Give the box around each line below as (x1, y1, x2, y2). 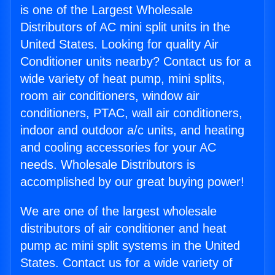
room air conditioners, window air (20, 89, 199, 103)
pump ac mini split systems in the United (20, 239, 240, 253)
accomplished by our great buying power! (20, 175, 244, 189)
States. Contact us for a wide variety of (20, 256, 233, 270)
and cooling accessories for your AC (20, 141, 216, 155)
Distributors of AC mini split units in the (20, 20, 230, 34)
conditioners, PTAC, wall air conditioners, (20, 106, 242, 120)
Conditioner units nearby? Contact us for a (20, 55, 251, 69)
